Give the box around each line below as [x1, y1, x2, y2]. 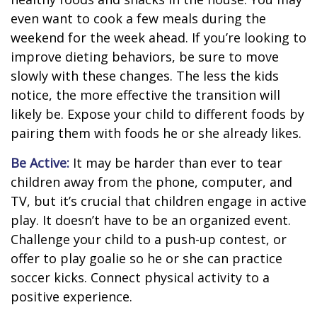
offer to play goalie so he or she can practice [11, 250, 282, 267]
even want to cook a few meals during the [11, 10, 266, 27]
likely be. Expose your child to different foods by [11, 105, 304, 122]
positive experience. [11, 288, 132, 305]
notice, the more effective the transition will [11, 86, 280, 103]
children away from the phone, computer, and [11, 173, 292, 190]
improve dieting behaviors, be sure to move [11, 48, 279, 65]
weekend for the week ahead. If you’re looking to [11, 29, 306, 46]
